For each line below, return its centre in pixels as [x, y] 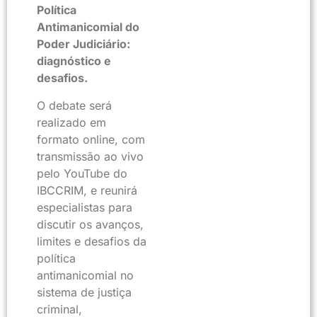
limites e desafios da [92, 241]
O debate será [74, 105]
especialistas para [85, 207]
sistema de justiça [84, 292]
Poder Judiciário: [83, 44]
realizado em [71, 122]
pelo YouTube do [82, 173]
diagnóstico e [74, 61]
